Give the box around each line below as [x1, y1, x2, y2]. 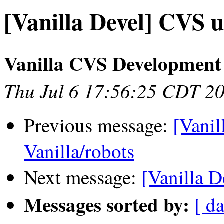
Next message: [24, 164, 141, 190]
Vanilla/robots [24, 138, 134, 164]
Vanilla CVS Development [4, 49, 221, 78]
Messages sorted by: [24, 190, 189, 219]
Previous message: [24, 112, 173, 138]
